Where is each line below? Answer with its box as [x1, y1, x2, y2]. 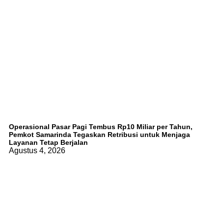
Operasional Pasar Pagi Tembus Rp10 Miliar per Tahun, [9, 122, 192, 131]
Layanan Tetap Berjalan [9, 138, 88, 146]
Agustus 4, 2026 [9, 146, 65, 155]
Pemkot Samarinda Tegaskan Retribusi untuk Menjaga [9, 130, 190, 138]
